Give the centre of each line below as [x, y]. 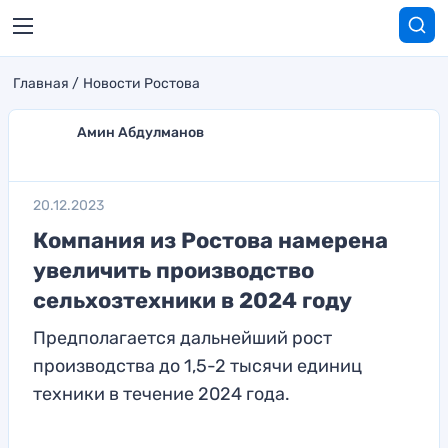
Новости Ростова [141, 83]
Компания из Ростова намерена [210, 240]
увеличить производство [173, 270]
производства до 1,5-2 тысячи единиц [197, 366]
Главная [41, 83]
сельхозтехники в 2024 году [192, 300]
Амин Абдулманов [140, 132]
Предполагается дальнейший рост [182, 338]
